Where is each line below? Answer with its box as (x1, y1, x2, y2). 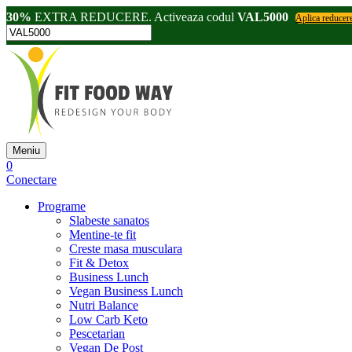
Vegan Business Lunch (69, 284, 183, 298)
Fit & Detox (69, 256, 129, 269)
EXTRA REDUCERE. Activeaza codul (31, 10, 237, 24)
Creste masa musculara (69, 242, 182, 255)
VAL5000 (237, 10, 288, 24)
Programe (38, 200, 86, 213)
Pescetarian (69, 327, 125, 340)
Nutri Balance (69, 299, 138, 312)
